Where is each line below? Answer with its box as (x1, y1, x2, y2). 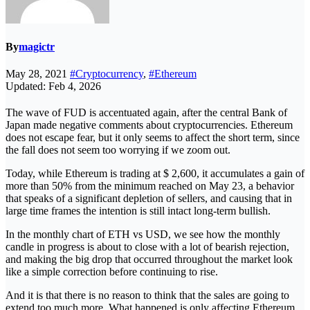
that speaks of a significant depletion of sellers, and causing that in (6, 192, 292, 205)
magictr (19, 41, 55, 53)
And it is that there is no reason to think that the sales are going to (6, 289, 289, 302)
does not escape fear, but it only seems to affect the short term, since (6, 131, 300, 144)
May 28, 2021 (6, 68, 70, 80)
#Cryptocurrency (70, 68, 143, 80)
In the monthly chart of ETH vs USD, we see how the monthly (6, 228, 280, 241)
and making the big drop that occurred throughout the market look (6, 253, 293, 266)
